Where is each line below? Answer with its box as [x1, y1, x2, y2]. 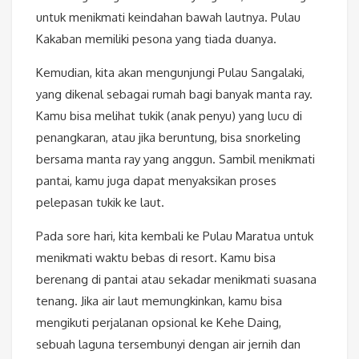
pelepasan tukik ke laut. [36, 195, 164, 211]
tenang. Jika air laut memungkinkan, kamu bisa [36, 293, 282, 309]
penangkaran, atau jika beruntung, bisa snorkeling [36, 130, 301, 146]
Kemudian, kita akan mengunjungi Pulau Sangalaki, [36, 65, 305, 81]
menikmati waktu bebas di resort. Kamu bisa [36, 250, 276, 266]
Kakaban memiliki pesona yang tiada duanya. [36, 31, 276, 47]
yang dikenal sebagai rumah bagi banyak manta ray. [36, 87, 313, 103]
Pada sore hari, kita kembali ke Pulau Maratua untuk [36, 228, 313, 244]
